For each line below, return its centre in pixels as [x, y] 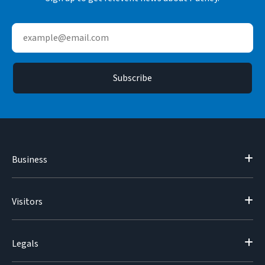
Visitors [27, 202]
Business [30, 160]
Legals [25, 244]
